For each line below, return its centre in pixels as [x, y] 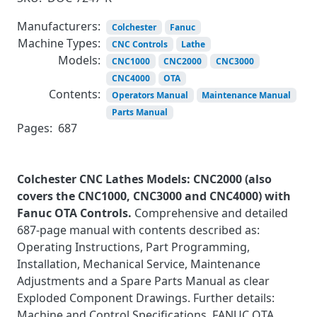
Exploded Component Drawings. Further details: [146, 298]
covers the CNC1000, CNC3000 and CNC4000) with [154, 196]
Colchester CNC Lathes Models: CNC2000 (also [144, 179]
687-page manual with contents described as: [138, 230]
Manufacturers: [59, 26]
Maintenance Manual [247, 95]
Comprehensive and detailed [211, 213]
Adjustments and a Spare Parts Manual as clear [145, 281]
